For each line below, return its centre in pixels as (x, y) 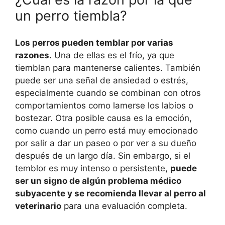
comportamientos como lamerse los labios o (104, 106)
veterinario (38, 206)
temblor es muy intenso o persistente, (93, 168)
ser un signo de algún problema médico (98, 181)
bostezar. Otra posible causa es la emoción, (103, 118)
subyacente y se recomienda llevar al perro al (110, 194)
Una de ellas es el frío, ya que (113, 55)
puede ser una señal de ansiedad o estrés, (102, 81)
